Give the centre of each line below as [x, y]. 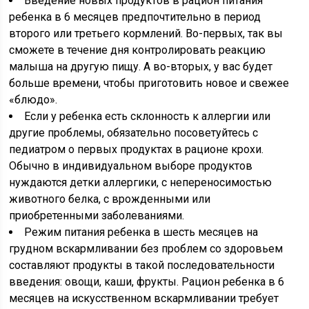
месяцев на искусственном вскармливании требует [144, 298]
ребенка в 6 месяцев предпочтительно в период [135, 17]
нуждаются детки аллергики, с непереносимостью [141, 182]
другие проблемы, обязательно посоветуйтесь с [134, 133]
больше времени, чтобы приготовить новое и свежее [149, 83]
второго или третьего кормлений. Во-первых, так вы [146, 33]
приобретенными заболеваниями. [97, 216]
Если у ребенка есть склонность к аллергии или [148, 116]
